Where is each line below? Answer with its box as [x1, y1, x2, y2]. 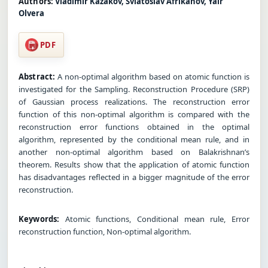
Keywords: [19, 213, 60, 224]
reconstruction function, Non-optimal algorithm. [19, 226, 191, 237]
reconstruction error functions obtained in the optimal [19, 121, 249, 132]
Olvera [19, 7, 44, 19]
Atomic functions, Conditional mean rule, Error [59, 213, 249, 224]
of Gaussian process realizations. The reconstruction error [19, 96, 249, 107]
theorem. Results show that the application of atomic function [19, 159, 249, 170]
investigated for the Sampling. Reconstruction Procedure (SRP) [19, 83, 249, 95]
